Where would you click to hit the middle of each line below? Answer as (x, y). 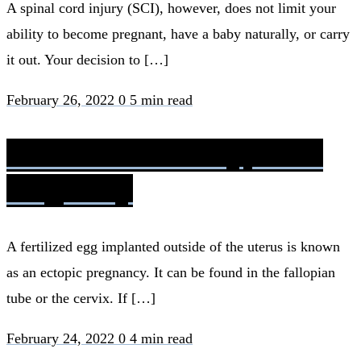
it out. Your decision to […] (87, 60)
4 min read (161, 339)
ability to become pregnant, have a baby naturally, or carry (178, 34)
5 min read (161, 100)
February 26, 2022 (62, 100)
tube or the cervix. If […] (81, 299)
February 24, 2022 (62, 339)
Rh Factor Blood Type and (165, 156)
